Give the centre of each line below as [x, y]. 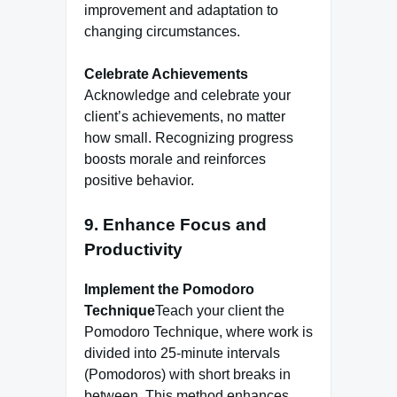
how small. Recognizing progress [189, 138]
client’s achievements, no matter [185, 117]
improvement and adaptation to [181, 11]
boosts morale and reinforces [175, 160]
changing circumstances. [162, 32]
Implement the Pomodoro [169, 290]
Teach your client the [220, 311]
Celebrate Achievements [166, 74]
